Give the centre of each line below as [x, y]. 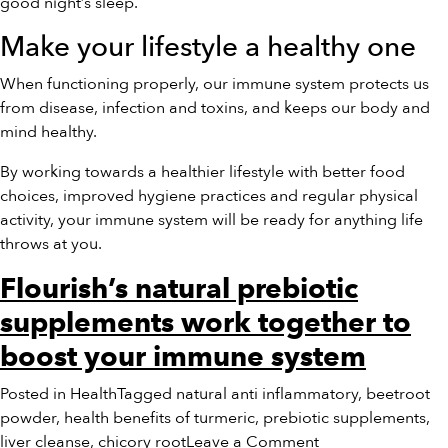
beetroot [398, 394]
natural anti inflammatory [267, 394]
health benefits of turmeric [159, 418]
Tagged [146, 394]
